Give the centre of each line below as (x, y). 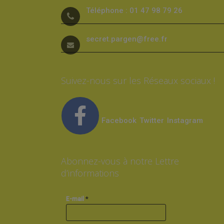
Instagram (185, 120)
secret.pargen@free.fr (127, 39)
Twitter (153, 120)
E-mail (76, 199)
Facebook (119, 120)
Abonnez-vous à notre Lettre (120, 161)
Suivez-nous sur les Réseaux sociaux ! (138, 80)
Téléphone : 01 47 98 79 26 (134, 10)
